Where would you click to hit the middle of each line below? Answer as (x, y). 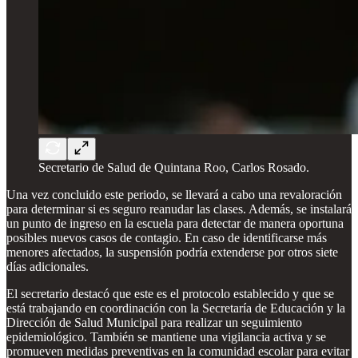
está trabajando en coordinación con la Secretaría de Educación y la (176, 308)
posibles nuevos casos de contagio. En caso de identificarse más (167, 237)
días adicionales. (48, 266)
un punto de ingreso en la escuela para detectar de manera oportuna (175, 223)
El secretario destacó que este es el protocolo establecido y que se (170, 293)
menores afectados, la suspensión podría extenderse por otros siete (172, 252)
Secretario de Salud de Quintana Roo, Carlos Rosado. (174, 167)
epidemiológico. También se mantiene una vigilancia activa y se (166, 336)
